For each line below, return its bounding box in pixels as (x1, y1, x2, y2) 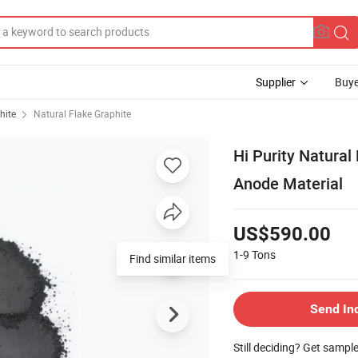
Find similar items (129, 250, 216, 266)
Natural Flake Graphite (34, 107, 131, 120)
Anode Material (233, 172, 343, 194)
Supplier (256, 74, 296, 89)
